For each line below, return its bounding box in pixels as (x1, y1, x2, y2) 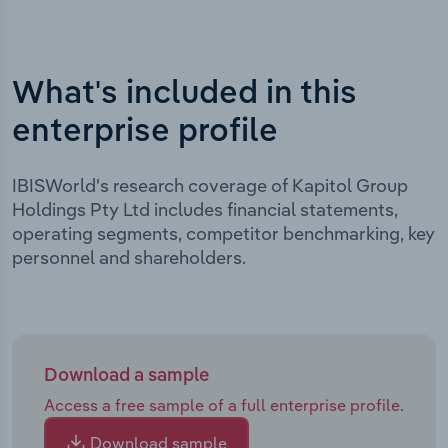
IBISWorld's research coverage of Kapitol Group (12, 173, 408, 197)
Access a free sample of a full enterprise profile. (44, 394, 404, 415)
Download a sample (44, 366, 209, 385)
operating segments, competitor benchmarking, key (12, 221, 435, 245)
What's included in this (12, 77, 357, 110)
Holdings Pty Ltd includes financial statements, (12, 197, 398, 221)
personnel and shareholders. (12, 245, 246, 269)
